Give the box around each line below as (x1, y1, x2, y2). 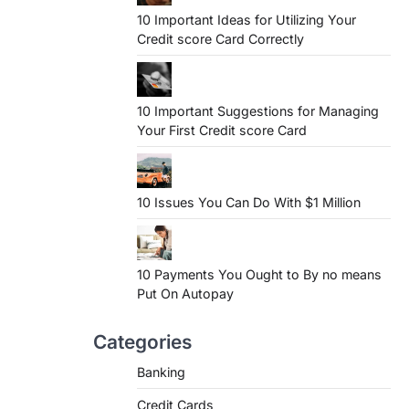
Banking (137, 364, 185, 380)
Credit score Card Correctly (137, 31, 304, 47)
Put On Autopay (137, 286, 234, 301)
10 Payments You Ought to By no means (137, 267, 382, 282)
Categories (93, 330, 192, 353)
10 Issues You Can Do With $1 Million (137, 194, 361, 210)
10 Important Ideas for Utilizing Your (137, 12, 356, 27)
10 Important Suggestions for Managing (137, 103, 379, 119)
